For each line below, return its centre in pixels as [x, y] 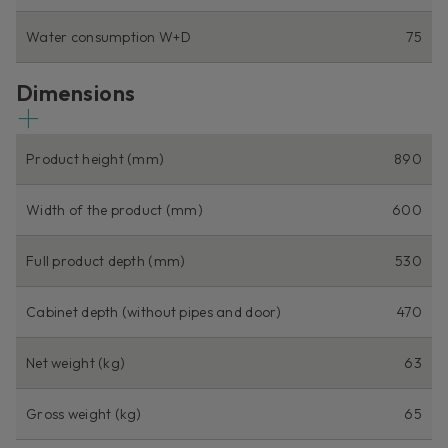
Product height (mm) [95, 158]
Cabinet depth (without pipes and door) [154, 311]
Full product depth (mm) [106, 260]
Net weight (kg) [76, 362]
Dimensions [76, 92]
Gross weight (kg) [84, 413]
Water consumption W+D [108, 36]
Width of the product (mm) [114, 209]
